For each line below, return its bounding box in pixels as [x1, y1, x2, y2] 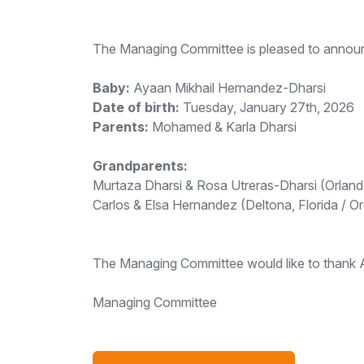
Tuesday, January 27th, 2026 [180, 99, 354, 115]
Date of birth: [93, 99, 180, 115]
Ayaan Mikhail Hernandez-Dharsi [130, 80, 326, 96]
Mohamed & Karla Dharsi [149, 119, 297, 135]
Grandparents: [93, 158, 188, 174]
